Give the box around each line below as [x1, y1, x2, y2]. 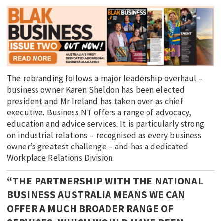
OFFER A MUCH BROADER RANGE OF [7, 201, 174, 215]
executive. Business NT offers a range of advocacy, [7, 107, 192, 118]
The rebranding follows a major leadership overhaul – [7, 73, 203, 84]
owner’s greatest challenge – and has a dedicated [7, 141, 188, 152]
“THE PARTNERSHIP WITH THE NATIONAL [7, 174, 203, 187]
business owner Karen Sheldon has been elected [7, 84, 185, 96]
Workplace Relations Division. [7, 152, 114, 164]
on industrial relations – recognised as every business [7, 130, 202, 141]
